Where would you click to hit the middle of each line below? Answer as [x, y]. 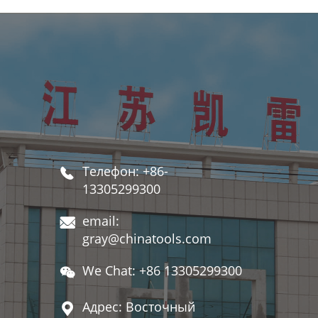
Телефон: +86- [125, 171]
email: [100, 220]
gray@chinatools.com [147, 238]
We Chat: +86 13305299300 [162, 270]
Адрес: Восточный [138, 306]
